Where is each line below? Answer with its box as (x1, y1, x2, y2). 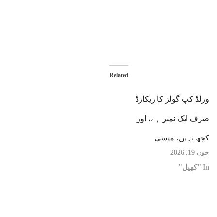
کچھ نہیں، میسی (154, 134, 209, 142)
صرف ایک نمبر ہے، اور (136, 114, 209, 123)
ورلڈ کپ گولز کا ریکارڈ (135, 95, 209, 104)
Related (109, 72, 128, 79)
